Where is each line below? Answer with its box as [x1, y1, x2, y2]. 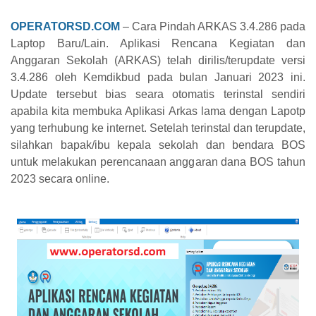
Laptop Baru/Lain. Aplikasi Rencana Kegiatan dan [11, 37, 305, 50]
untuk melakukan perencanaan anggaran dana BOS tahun [11, 156, 305, 169]
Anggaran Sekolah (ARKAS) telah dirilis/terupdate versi [11, 54, 305, 67]
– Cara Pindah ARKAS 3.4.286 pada [120, 20, 305, 33]
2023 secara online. [11, 173, 109, 186]
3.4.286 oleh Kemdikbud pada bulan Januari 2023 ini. [11, 71, 305, 84]
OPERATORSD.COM [11, 20, 120, 33]
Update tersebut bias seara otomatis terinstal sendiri [11, 88, 305, 101]
